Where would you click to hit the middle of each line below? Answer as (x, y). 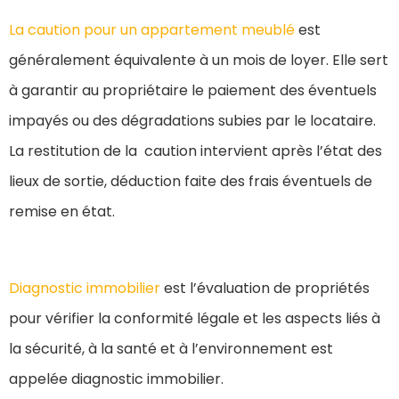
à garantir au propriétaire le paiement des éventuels (193, 91)
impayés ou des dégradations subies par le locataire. (192, 121)
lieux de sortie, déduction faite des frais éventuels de (191, 182)
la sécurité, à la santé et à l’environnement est (171, 349)
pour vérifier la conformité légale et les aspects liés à (195, 319)
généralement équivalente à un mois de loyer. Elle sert (199, 61)
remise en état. (62, 212)
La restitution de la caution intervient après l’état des (195, 151)
